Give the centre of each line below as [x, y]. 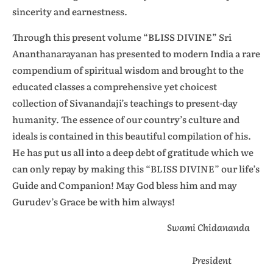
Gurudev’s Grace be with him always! [94, 201]
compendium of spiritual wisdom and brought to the [128, 70]
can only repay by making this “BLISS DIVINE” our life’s [136, 168]
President [226, 260]
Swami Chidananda [214, 227]
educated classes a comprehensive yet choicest [115, 86]
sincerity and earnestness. [70, 11]
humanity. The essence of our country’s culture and [126, 119]
